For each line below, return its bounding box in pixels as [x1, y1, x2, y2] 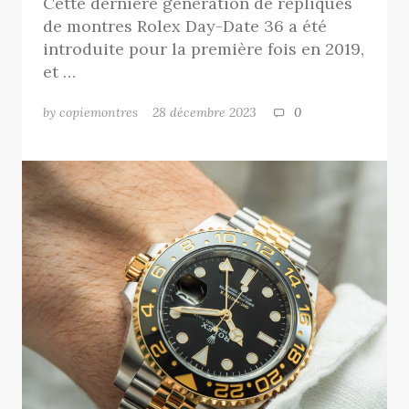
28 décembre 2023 [152, 103, 272, 121]
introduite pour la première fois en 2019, [43, 37, 365, 59]
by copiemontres [43, 103, 139, 121]
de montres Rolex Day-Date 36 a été [43, 15, 328, 37]
